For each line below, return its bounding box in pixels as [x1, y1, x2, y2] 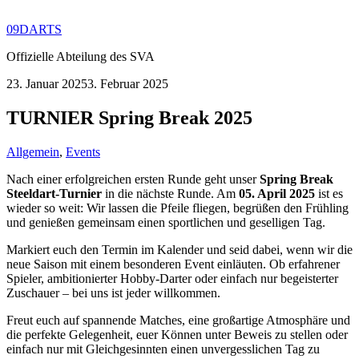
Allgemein [6, 144, 59, 159]
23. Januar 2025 [6, 77, 87, 91]
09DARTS [6, 22, 62, 36]
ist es [315, 186, 343, 200]
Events [66, 144, 100, 159]
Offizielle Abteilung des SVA [6, 50, 155, 63]
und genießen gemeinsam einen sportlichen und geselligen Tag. [6, 215, 325, 229]
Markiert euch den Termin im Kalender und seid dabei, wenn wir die [6, 242, 353, 256]
